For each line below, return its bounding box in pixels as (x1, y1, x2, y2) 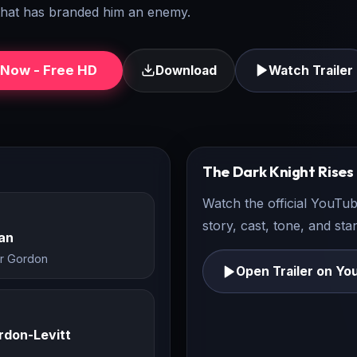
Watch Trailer (268, 62, 353, 78)
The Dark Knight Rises (202, 162, 354, 181)
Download (155, 62, 217, 78)
